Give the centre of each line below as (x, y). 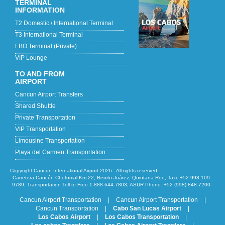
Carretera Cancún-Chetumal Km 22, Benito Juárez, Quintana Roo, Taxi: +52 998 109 (111, 177)
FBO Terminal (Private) (46, 46)
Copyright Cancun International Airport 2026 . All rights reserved (84, 170)
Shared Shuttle (35, 106)
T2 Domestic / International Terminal (64, 23)
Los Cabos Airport (64, 217)
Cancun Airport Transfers (49, 94)
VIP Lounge (31, 58)
